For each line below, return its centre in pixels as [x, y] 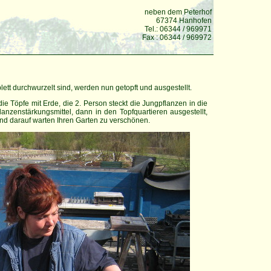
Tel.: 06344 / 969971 [178, 29]
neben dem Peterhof [178, 12]
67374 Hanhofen [184, 21]
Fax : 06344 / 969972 [177, 38]
